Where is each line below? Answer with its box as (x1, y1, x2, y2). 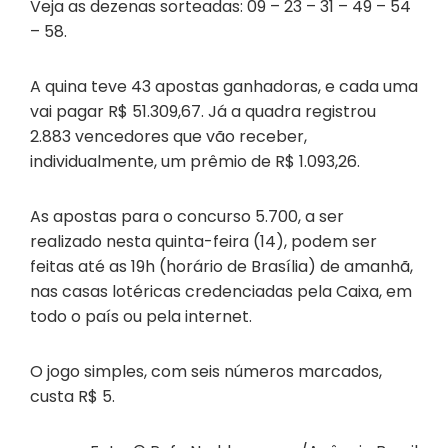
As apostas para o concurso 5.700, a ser (30, 205, 344, 229)
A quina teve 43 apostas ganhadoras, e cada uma (30, 75, 418, 99)
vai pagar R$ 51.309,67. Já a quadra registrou (30, 100, 376, 124)
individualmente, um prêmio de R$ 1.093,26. (30, 150, 360, 174)
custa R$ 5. (30, 385, 115, 409)
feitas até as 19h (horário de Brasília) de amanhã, (30, 255, 413, 279)
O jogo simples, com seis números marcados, (30, 360, 382, 384)
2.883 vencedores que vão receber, (30, 125, 307, 149)
